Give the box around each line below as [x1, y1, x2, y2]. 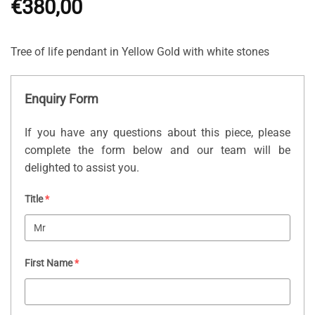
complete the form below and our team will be [25, 143, 290, 157]
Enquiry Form [25, 91, 98, 106]
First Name [25, 257, 72, 269]
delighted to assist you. [25, 160, 139, 174]
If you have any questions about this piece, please [25, 125, 290, 139]
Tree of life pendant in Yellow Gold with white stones [11, 45, 272, 59]
